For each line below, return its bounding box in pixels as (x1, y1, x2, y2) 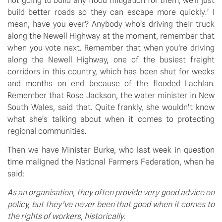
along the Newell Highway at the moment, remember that (7, 31, 215, 41)
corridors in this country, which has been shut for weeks (7, 66, 215, 76)
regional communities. (7, 126, 86, 136)
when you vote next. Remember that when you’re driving (7, 43, 215, 53)
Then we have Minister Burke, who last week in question (7, 145, 215, 155)
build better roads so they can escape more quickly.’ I (7, 7, 215, 17)
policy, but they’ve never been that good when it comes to (7, 200, 215, 210)
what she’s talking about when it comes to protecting (7, 114, 215, 124)
